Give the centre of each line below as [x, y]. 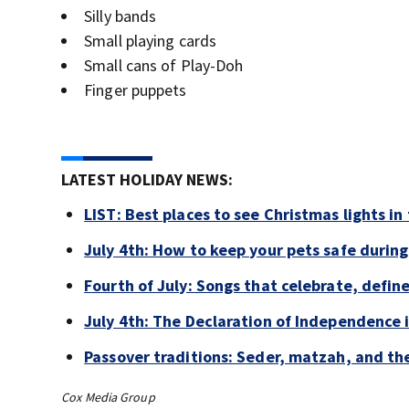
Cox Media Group [108, 397]
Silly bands [121, 16]
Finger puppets [136, 90]
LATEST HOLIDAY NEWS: [147, 179]
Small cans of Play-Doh [164, 65]
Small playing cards [151, 41]
